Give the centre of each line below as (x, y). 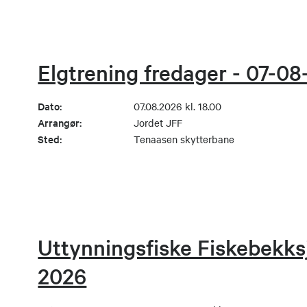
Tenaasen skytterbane (184, 139)
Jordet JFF (158, 123)
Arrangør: (60, 123)
